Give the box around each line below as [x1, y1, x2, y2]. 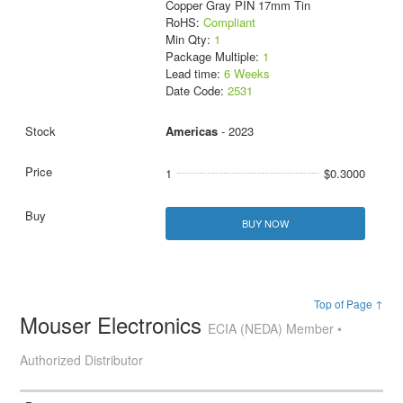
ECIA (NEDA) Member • [208, 319, 343, 338]
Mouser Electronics [20, 309, 209, 341]
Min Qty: [165, 31, 214, 49]
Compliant [202, 13, 255, 31]
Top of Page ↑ [313, 296, 383, 312]
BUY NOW [241, 216, 289, 231]
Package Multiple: [165, 48, 263, 66]
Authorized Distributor [20, 351, 144, 370]
